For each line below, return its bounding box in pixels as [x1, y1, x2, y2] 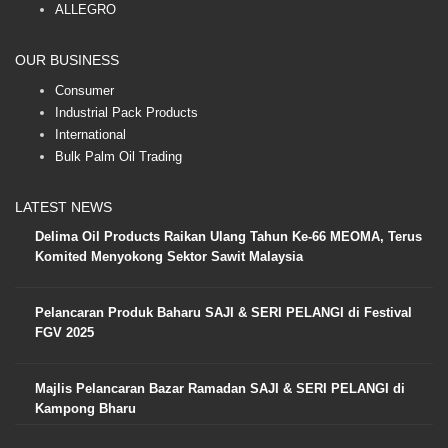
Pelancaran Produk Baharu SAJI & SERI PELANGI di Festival [35, 305, 412, 321]
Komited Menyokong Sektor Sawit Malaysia [35, 249, 303, 265]
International [55, 127, 126, 143]
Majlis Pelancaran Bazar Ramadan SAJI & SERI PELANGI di [35, 381, 405, 397]
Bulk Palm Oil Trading [55, 149, 182, 165]
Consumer [55, 83, 114, 99]
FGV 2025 [35, 325, 94, 341]
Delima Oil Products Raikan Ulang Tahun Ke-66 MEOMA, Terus [35, 229, 422, 245]
